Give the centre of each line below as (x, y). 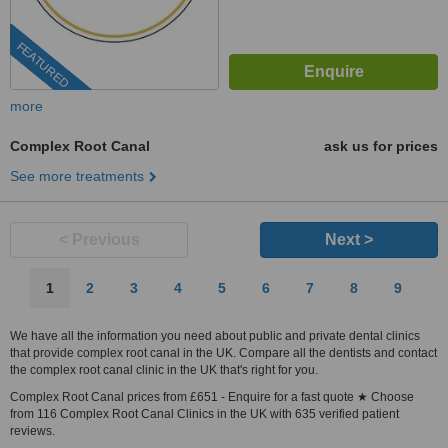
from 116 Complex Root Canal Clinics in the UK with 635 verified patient (204, 414)
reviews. (32, 431)
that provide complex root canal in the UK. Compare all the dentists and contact (223, 353)
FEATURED (42, 65)
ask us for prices (381, 146)
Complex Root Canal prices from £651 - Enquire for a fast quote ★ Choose (212, 397)
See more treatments (77, 176)
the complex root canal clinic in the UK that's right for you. (164, 370)
